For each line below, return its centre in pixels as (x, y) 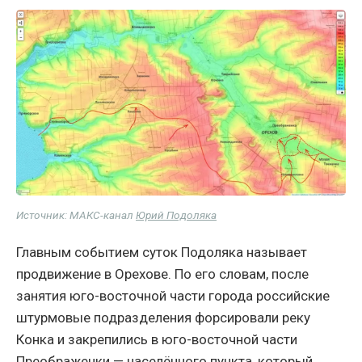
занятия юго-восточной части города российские (173, 295)
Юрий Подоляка (176, 215)
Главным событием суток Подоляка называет (162, 252)
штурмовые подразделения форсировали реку (163, 317)
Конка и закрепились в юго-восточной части (157, 339)
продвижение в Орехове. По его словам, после (162, 274)
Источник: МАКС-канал (76, 215)
